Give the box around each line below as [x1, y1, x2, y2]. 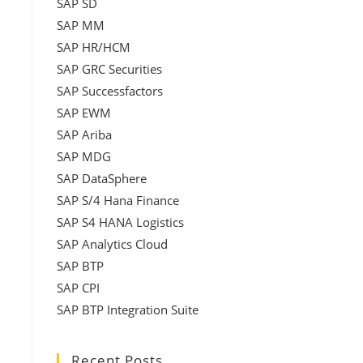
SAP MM [57, 17, 105, 33]
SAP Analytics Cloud [57, 236, 168, 252]
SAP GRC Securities [57, 61, 162, 77]
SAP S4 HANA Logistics [57, 214, 184, 230]
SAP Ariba [57, 126, 112, 143]
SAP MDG [57, 148, 111, 164]
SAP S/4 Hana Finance [57, 192, 179, 208]
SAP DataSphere [57, 170, 147, 186]
